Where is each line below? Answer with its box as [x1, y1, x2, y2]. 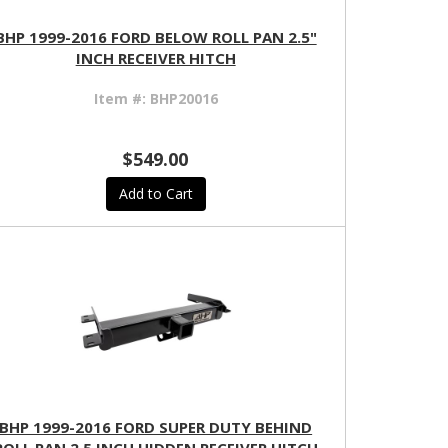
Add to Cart [118, 184, 193, 204]
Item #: [93, 89, 150, 109]
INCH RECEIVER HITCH [75, 48, 236, 69]
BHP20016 [149, 89, 218, 109]
